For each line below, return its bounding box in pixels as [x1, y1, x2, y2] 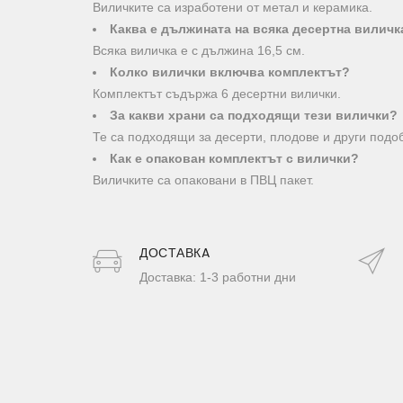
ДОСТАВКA [139, 243, 210, 262]
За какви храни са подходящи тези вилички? [110, 107, 398, 122]
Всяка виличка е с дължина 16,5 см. [93, 42, 305, 58]
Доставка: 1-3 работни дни [139, 269, 296, 284]
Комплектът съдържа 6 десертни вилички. [93, 85, 341, 101]
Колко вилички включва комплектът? [110, 64, 350, 79]
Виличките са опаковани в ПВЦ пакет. [93, 172, 314, 187]
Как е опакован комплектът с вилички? [110, 150, 359, 166]
